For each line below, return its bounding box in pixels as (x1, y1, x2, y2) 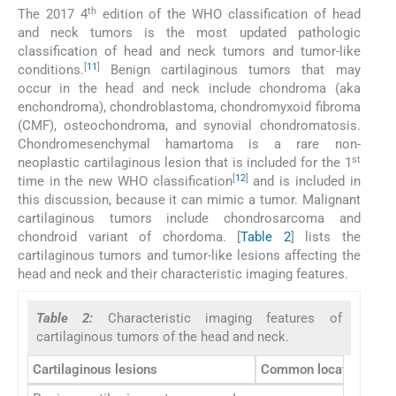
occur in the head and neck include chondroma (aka (18, 80, 361, 97)
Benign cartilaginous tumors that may (100, 62, 361, 79)
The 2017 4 (18, 6, 88, 23)
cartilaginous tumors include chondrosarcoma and (18, 210, 361, 227)
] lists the (290, 229, 361, 246)
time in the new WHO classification (18, 173, 232, 190)
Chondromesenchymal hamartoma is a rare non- (18, 136, 361, 153)
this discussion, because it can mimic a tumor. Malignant (18, 192, 361, 209)
